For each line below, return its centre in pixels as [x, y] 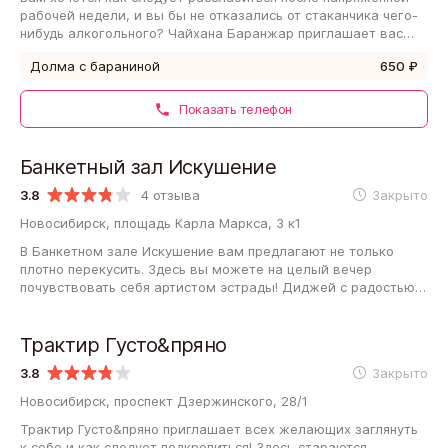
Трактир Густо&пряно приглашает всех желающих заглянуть [219, 428]
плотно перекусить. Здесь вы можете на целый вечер [196, 268]
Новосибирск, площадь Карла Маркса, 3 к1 [160, 222]
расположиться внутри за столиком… [143, 50]
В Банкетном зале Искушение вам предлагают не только [207, 250]
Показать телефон [233, 108]
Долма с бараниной [95, 65]
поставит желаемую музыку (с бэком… [148, 304]
